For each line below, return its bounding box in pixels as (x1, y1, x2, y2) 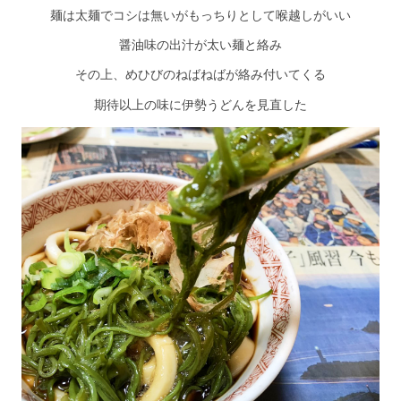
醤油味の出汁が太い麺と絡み (119, 38, 282, 52)
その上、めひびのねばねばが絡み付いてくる (75, 68, 326, 81)
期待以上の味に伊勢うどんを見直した (94, 96, 307, 113)
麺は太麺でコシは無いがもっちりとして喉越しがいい (50, 9, 351, 22)
